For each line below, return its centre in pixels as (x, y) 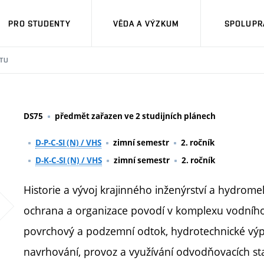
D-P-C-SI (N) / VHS (68, 143)
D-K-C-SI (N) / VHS (69, 160)
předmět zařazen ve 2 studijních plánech (135, 116)
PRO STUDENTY (39, 23)
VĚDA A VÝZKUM (146, 23)
